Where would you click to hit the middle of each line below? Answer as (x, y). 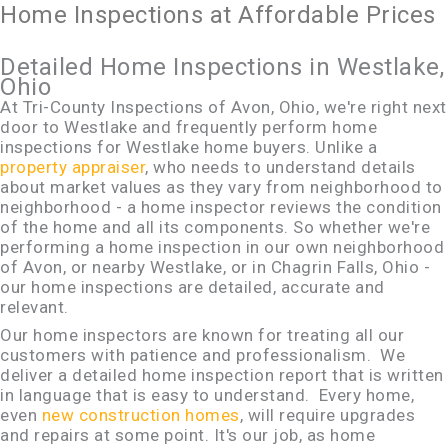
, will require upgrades (327, 415)
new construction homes (140, 415)
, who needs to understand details (280, 166)
